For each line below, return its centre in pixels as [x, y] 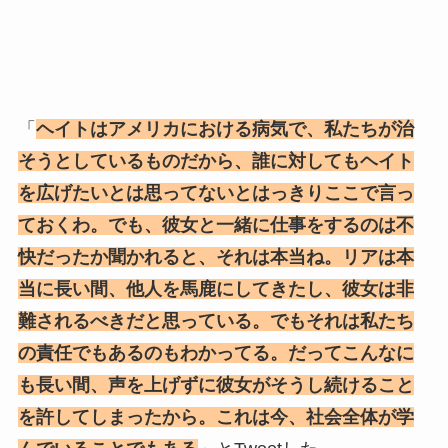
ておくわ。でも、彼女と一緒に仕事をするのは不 [215, 225]
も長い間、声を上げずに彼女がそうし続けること [215, 385]
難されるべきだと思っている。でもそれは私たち [215, 321]
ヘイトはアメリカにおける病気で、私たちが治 [224, 129]
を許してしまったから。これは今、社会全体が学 [215, 417]
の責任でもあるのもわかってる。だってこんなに [215, 353]
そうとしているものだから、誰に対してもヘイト [215, 161]
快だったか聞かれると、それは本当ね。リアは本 [215, 257]
